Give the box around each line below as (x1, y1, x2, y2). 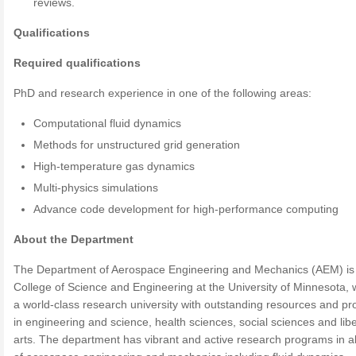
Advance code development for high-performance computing (33, 203, 339, 215)
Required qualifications (14, 56, 141, 69)
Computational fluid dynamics (33, 117, 182, 130)
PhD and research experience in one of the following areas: (14, 87, 311, 99)
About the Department (14, 233, 133, 246)
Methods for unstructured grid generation (33, 138, 241, 151)
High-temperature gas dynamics (33, 160, 195, 172)
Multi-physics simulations (33, 181, 159, 194)
